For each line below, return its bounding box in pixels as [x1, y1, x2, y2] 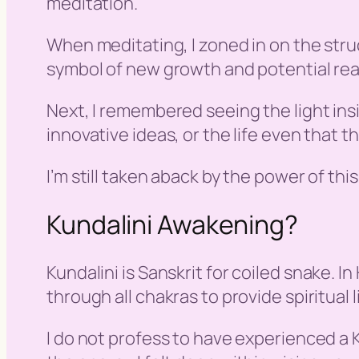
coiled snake [232, 260, 332, 284]
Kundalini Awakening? [46, 206, 298, 242]
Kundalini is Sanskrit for [46, 260, 232, 284]
